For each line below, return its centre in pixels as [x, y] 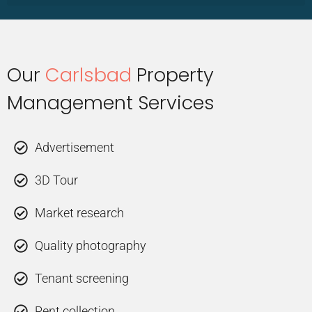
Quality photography [91, 246]
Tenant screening [82, 279]
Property [173, 75]
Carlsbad [88, 75]
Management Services [111, 103]
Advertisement [75, 148]
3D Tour [56, 180]
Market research [79, 213]
